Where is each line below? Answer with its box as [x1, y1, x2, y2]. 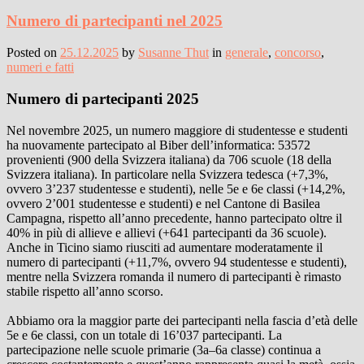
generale [225, 45, 268, 60]
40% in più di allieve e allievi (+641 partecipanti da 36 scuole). [6, 225, 327, 240]
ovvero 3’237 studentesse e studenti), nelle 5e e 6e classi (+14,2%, [6, 181, 345, 196]
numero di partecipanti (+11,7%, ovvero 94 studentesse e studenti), [6, 254, 347, 269]
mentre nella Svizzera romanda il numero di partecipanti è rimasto [6, 269, 341, 284]
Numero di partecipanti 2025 [6, 89, 199, 107]
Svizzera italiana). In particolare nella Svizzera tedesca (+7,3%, [6, 167, 328, 181]
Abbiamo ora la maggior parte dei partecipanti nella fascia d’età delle [6, 313, 357, 327]
